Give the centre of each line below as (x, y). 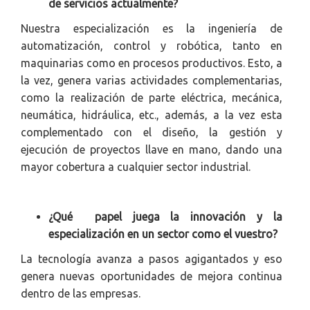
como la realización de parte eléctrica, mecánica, (152, 97)
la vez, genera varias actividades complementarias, (152, 80)
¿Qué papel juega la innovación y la (165, 216)
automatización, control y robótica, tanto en (152, 45)
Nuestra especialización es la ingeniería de (152, 28)
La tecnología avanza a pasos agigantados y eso (152, 258)
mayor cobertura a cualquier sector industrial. (136, 166)
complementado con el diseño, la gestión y (152, 132)
